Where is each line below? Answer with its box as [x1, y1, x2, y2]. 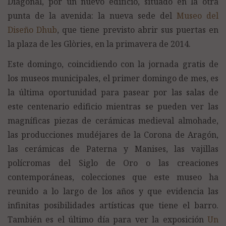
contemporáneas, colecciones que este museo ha [8, 172, 218, 183]
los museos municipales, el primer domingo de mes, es [8, 73, 218, 84]
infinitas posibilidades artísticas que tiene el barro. [8, 200, 218, 211]
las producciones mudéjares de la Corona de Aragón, [8, 129, 218, 141]
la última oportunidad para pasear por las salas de [8, 87, 218, 98]
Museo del [177, 10, 218, 21]
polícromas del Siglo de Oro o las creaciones [8, 157, 218, 169]
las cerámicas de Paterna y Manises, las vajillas [8, 143, 218, 155]
